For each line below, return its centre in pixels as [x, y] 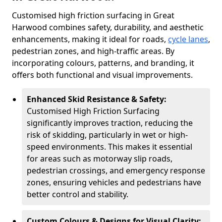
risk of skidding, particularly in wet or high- [107, 135]
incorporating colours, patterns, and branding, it [103, 63]
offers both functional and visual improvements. [102, 75]
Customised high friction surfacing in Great [93, 15]
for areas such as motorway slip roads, [100, 159]
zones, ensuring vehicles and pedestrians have [114, 182]
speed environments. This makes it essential [110, 147]
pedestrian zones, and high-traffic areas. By [93, 51]
